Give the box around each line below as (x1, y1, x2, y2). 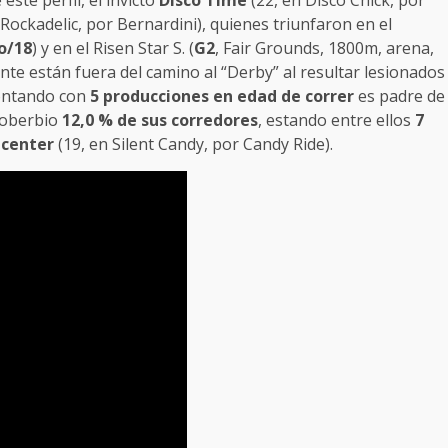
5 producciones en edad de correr (90, 85, 358, 108)
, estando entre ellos (258, 109, 415, 132)
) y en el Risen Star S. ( (32, 37, 194, 60)
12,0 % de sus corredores (62, 109, 258, 132)
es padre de (358, 85, 445, 108)
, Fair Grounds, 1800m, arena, (215, 37, 434, 60)
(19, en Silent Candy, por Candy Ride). (54, 133, 333, 156)
